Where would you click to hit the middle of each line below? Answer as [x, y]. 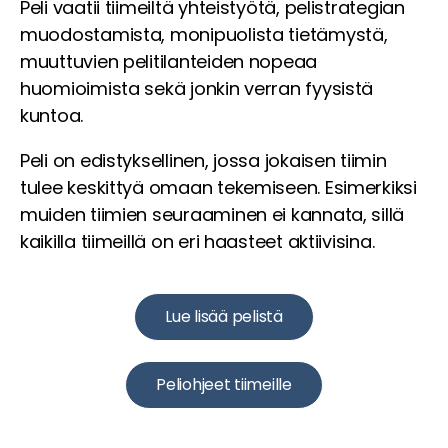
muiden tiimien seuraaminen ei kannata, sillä [212, 215]
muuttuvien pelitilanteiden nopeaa [169, 62]
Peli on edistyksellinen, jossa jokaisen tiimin [203, 161]
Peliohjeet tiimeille [224, 385]
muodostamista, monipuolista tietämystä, [204, 35]
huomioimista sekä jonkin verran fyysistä [197, 89]
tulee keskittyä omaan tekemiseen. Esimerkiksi [218, 188]
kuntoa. [52, 116]
